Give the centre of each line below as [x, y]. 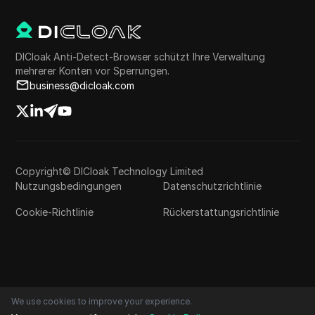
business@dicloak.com [82, 85]
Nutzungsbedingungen [69, 186]
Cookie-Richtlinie [55, 212]
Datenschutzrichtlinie [212, 186]
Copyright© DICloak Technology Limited [110, 171]
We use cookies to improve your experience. [102, 301]
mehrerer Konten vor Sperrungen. [93, 70]
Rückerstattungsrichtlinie [221, 212]
